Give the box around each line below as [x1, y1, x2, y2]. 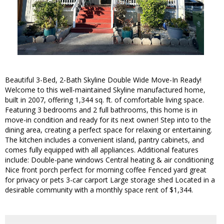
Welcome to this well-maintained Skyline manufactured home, [5, 85, 205, 95]
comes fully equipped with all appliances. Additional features [5, 145, 198, 155]
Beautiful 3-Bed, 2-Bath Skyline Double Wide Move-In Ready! [5, 75, 201, 85]
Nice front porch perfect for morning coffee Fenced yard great [5, 165, 206, 175]
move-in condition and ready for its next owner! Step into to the [5, 115, 211, 125]
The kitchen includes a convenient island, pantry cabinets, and [5, 135, 204, 145]
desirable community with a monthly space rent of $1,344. [5, 185, 193, 195]
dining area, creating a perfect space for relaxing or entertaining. [5, 125, 212, 135]
